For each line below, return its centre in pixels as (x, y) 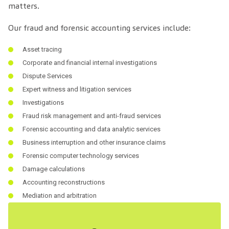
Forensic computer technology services (82, 156)
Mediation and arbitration (60, 196)
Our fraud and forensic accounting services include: (100, 28)
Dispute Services (48, 76)
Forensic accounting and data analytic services (91, 129)
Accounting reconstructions (64, 182)
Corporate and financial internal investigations (90, 63)
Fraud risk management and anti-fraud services (93, 116)
